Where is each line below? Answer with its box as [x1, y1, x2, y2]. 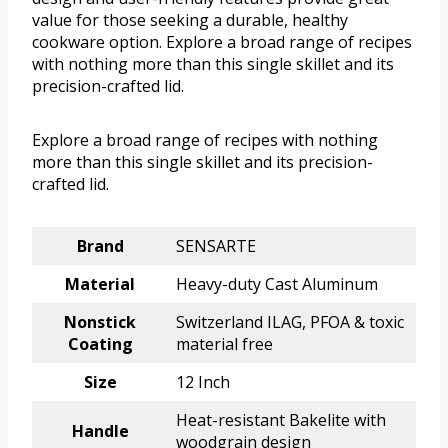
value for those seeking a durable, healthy [32, 9, 348, 32]
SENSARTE [176, 235, 256, 258]
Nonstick [64, 311, 136, 334]
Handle [71, 420, 129, 443]
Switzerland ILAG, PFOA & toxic [176, 311, 404, 334]
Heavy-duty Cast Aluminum [176, 273, 378, 296]
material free [176, 333, 273, 356]
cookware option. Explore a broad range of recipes [32, 31, 412, 54]
